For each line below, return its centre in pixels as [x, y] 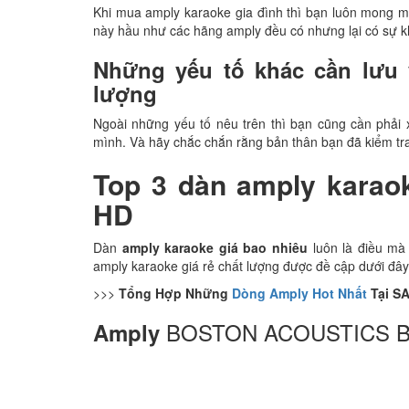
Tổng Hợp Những [175, 293]
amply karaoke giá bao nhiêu [217, 247]
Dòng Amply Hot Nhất [299, 293]
